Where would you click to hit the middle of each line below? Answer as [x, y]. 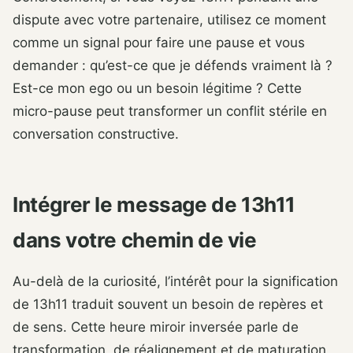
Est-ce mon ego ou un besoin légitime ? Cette [157, 89]
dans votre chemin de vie [135, 240]
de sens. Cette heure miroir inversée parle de [156, 327]
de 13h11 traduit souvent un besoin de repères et [168, 304]
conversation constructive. [96, 134]
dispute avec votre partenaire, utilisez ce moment [169, 20]
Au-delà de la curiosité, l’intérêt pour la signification [175, 281]
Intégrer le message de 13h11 [154, 205]
